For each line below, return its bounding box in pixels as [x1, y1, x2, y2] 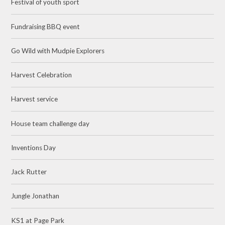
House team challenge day [11, 119, 90, 128]
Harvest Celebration [11, 71, 72, 79]
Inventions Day [11, 143, 56, 152]
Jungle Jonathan [11, 192, 60, 200]
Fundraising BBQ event [11, 22, 80, 31]
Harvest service [11, 95, 58, 103]
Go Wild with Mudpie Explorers [11, 46, 105, 55]
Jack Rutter [11, 168, 47, 176]
